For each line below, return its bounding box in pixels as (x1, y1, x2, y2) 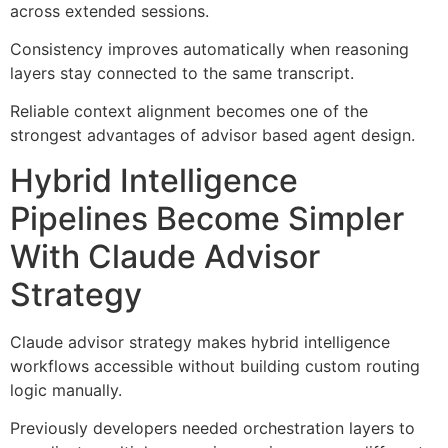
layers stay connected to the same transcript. (10, 63, 354, 84)
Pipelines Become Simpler (10, 198, 404, 238)
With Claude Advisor (10, 236, 320, 276)
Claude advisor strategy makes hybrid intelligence (10, 331, 390, 352)
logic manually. (10, 379, 122, 400)
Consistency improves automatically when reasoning (10, 39, 409, 60)
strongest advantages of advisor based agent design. (10, 125, 415, 146)
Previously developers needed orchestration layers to (10, 418, 415, 439)
